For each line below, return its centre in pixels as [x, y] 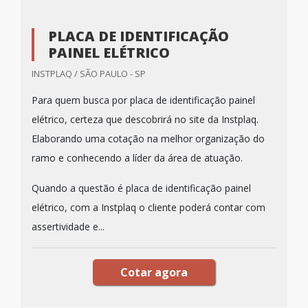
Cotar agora [154, 272]
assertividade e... [68, 227]
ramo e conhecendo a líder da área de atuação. [137, 158]
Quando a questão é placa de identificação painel [141, 188]
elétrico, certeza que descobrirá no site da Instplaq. [145, 119]
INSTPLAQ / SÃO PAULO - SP [89, 74]
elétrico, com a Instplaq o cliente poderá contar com [148, 207]
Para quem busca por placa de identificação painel [143, 100]
